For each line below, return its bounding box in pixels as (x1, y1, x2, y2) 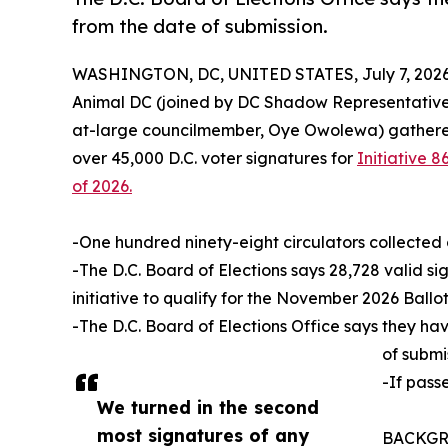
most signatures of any (97, 423, 309, 446)
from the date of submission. (72, 15, 328, 39)
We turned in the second (97, 395, 319, 418)
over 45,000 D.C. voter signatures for (72, 147, 357, 168)
